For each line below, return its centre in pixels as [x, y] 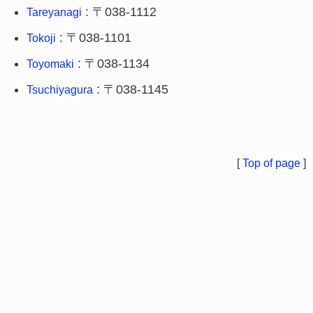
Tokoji [41, 38]
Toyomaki [50, 64]
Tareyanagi [54, 12]
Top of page [271, 163]
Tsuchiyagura [60, 90]
